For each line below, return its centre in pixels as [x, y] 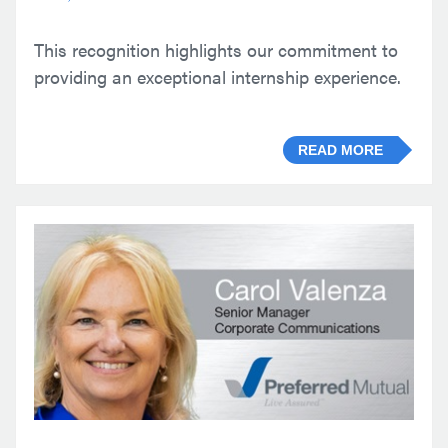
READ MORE [340, 150]
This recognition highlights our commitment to [216, 50]
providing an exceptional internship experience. [217, 77]
